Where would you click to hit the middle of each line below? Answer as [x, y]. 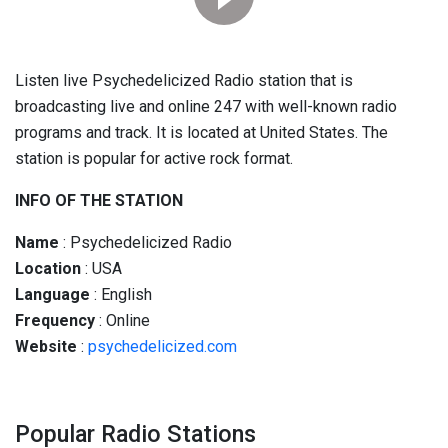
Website [46, 346]
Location [48, 268]
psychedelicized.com [162, 346]
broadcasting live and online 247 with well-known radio [206, 106]
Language [52, 294]
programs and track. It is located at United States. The [201, 132]
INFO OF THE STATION [99, 200]
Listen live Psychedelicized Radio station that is [184, 80]
